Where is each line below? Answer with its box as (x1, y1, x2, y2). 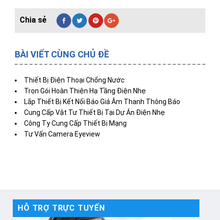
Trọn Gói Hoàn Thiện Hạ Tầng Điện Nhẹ (24, 87, 146, 95)
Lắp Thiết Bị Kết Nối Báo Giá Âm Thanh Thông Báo (24, 98, 180, 106)
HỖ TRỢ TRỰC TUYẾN (18, 203, 105, 213)
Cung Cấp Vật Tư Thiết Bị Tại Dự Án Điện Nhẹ (24, 109, 165, 117)
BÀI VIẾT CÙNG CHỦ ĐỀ (15, 49, 109, 60)
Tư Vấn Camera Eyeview (24, 130, 100, 138)
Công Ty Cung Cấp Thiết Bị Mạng (24, 119, 127, 128)
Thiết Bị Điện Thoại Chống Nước (24, 76, 125, 84)
